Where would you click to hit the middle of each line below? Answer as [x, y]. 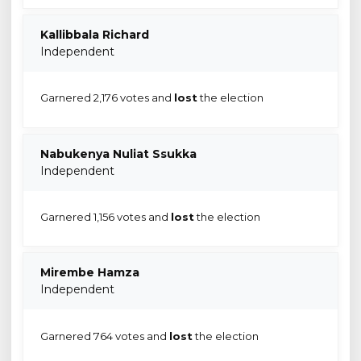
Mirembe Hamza [90, 273]
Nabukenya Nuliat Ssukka [118, 154]
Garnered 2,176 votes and [107, 98]
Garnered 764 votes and [104, 336]
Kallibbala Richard [95, 34]
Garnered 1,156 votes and [105, 216]
